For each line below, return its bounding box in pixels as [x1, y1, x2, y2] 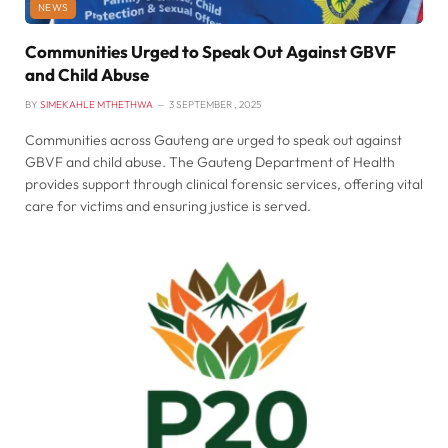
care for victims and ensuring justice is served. [25, 196, 311, 215]
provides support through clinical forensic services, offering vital [25, 174, 423, 193]
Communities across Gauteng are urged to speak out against [25, 130, 402, 149]
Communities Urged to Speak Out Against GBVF [25, 40, 396, 62]
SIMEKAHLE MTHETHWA [40, 97, 153, 111]
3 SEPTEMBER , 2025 [169, 97, 261, 111]
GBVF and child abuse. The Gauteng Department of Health [25, 152, 395, 171]
